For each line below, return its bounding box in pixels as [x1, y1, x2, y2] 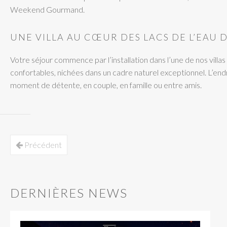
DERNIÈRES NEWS [10, 185, 128, 200]
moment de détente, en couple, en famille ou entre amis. [10, 80, 202, 90]
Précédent [23, 139, 62, 149]
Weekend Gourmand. [10, 4, 85, 14]
